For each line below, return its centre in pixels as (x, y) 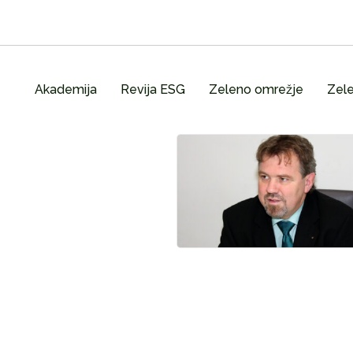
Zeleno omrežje (256, 90)
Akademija (65, 90)
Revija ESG (152, 90)
